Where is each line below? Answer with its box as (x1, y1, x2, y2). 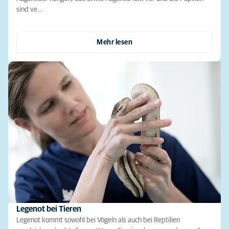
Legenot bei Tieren (16, 205, 81, 214)
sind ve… (16, 6, 42, 13)
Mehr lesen (97, 38, 132, 46)
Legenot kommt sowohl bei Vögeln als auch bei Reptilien (16, 217, 180, 224)
